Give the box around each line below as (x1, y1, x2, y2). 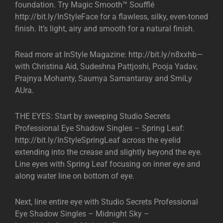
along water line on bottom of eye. (15, 171, 134, 181)
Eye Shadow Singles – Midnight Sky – (15, 209, 149, 219)
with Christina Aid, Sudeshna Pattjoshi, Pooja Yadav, (15, 61, 198, 71)
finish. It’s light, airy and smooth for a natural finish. (15, 23, 195, 33)
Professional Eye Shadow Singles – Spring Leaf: (15, 123, 185, 133)
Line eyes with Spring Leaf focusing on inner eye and (15, 159, 200, 169)
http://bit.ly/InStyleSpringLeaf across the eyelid (15, 135, 181, 145)
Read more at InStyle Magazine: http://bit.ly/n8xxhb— (15, 49, 203, 59)
